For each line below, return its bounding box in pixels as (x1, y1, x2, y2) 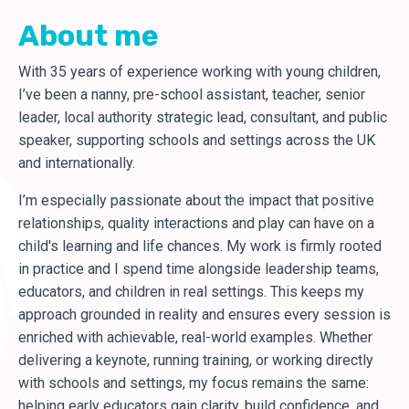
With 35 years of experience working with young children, (18, 63, 381, 81)
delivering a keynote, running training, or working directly (18, 351, 373, 370)
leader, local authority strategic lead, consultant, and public (18, 109, 387, 127)
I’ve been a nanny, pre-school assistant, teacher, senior (18, 86, 365, 104)
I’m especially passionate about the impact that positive (18, 192, 374, 210)
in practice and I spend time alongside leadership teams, (18, 260, 379, 278)
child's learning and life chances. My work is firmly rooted (18, 237, 382, 256)
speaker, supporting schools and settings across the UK (18, 131, 375, 150)
